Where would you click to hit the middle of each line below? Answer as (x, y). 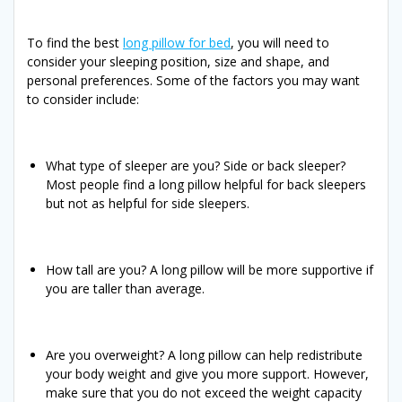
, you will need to (280, 42)
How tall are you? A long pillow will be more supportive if (210, 269)
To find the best (75, 42)
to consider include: (83, 99)
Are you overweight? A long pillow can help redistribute (204, 354)
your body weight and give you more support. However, (207, 373)
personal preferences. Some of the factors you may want (193, 80)
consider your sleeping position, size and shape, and (178, 61)
